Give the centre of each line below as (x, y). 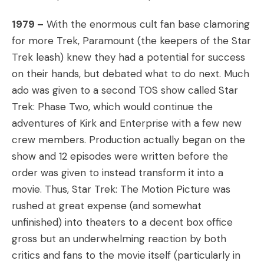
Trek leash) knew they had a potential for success (128, 57)
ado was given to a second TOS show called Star (125, 90)
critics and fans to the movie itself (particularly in (126, 255)
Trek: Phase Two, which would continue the (112, 107)
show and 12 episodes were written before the (120, 156)
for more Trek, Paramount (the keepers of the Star (131, 41)
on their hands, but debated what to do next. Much (131, 74)
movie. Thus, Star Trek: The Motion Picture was (121, 189)
